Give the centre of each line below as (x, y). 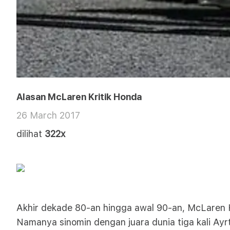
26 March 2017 (48, 115)
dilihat (29, 134)
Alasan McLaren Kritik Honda (79, 97)
